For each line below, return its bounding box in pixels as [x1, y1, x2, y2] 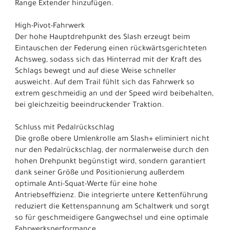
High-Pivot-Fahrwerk [15, 22, 85, 31]
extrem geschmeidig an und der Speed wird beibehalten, [15, 90, 214, 99]
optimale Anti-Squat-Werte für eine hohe [15, 180, 157, 189]
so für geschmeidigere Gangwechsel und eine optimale [15, 214, 208, 223]
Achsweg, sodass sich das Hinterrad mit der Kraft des [15, 56, 202, 65]
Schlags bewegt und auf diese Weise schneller [15, 67, 176, 76]
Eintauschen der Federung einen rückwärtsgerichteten [15, 45, 207, 53]
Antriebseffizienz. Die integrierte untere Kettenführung [15, 191, 208, 200]
